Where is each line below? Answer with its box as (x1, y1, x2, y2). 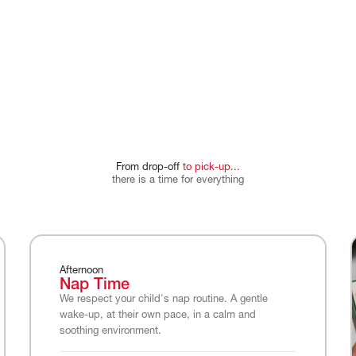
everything (196, 175, 244, 186)
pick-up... (195, 162, 240, 173)
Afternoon (59, 265, 103, 277)
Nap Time (59, 277, 130, 294)
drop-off (142, 162, 180, 173)
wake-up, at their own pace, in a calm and (59, 310, 256, 321)
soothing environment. (59, 326, 161, 337)
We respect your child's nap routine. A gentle (59, 294, 268, 305)
